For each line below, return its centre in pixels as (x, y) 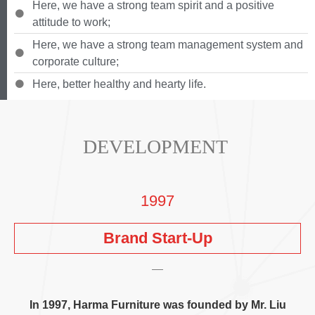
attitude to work (70, 22)
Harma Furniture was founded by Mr (168, 305)
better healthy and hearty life (133, 84)
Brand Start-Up (157, 238)
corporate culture (74, 62)
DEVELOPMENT (155, 147)
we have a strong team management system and (183, 45)
